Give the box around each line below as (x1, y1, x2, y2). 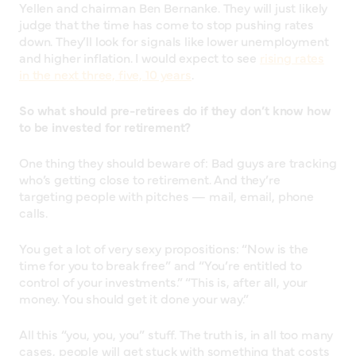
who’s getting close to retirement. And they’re (19, 170, 281, 188)
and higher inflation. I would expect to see (19, 48, 260, 67)
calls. (19, 203, 48, 222)
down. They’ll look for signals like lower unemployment (19, 32, 329, 50)
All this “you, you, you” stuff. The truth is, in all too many (19, 325, 334, 343)
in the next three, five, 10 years (19, 65, 192, 83)
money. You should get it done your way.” (19, 289, 249, 308)
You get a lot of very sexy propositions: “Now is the (19, 239, 308, 257)
